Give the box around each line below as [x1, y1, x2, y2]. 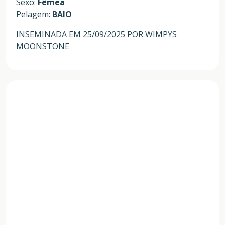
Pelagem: [16, 8, 52, 20]
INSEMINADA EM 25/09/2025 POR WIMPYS [16, 28, 177, 40]
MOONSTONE [16, 40, 69, 52]
